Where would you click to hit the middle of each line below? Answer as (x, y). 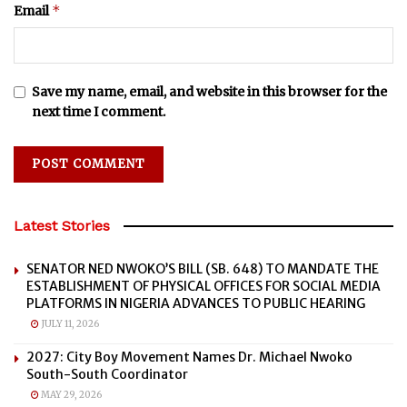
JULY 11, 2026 (69, 323)
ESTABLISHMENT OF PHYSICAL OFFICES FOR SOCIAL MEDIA (203, 286)
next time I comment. (99, 111)
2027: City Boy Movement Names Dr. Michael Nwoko (189, 357)
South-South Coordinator (107, 374)
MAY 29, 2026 (70, 394)
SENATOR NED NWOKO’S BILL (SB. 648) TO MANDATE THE (203, 268)
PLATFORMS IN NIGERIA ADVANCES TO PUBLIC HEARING (196, 303)
